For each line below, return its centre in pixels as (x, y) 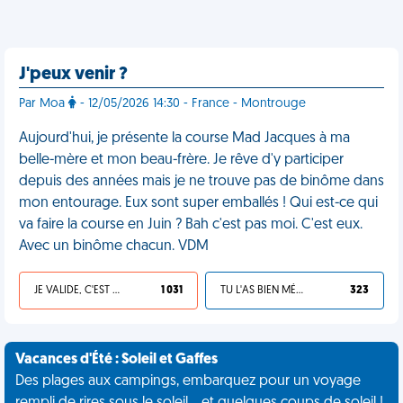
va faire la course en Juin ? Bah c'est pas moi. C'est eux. (191, 225)
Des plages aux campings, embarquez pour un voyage (188, 381)
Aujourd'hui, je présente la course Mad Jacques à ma (184, 139)
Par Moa (44, 104)
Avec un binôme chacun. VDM (114, 246)
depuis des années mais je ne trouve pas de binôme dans (201, 182)
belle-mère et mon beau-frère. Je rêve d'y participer (181, 160)
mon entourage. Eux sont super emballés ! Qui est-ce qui (198, 203)
